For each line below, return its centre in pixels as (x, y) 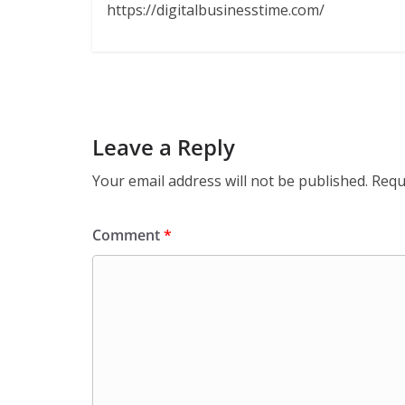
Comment (128, 235)
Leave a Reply (164, 147)
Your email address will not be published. (230, 181)
